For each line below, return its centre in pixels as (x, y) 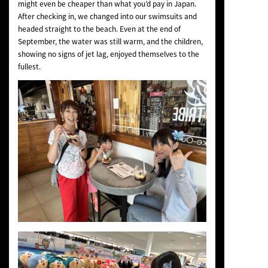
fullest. (29, 67)
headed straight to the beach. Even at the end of (99, 29)
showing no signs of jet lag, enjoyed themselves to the (108, 54)
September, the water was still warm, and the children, (110, 42)
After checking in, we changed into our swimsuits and (107, 16)
